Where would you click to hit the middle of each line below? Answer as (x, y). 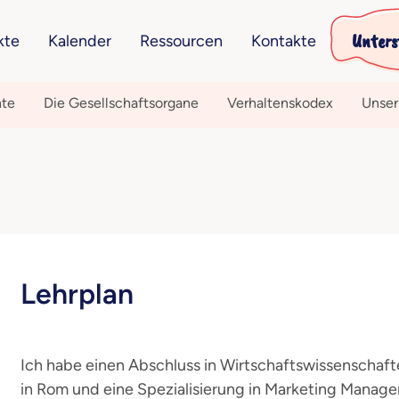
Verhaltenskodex (280, 103)
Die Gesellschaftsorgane (121, 103)
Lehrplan (77, 294)
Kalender (79, 41)
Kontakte (283, 41)
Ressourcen (181, 41)
